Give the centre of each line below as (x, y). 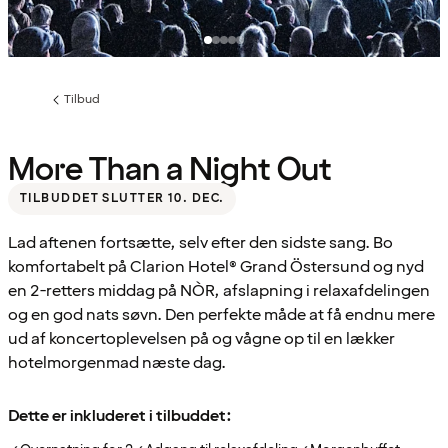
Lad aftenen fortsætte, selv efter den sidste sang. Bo (200, 242)
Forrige (67, 106)
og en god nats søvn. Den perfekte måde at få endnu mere (221, 314)
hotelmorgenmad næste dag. (117, 362)
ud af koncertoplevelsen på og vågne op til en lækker (201, 338)
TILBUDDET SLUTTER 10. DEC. (122, 198)
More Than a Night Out (170, 170)
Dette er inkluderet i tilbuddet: (120, 415)
